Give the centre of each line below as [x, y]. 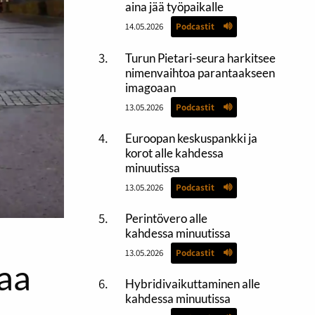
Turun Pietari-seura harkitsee [200, 58]
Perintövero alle [166, 218]
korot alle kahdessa [174, 153]
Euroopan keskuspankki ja [191, 138]
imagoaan [150, 87]
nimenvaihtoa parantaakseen [200, 72]
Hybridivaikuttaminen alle [192, 284]
